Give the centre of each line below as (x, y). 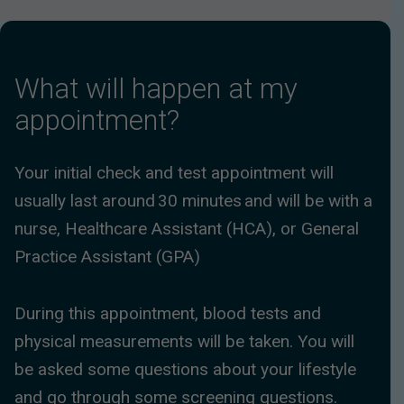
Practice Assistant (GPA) (107, 257)
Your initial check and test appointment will (174, 173)
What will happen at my (156, 88)
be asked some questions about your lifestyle (185, 369)
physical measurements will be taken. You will (184, 341)
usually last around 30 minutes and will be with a (193, 201)
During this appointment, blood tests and (168, 313)
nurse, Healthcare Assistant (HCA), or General (187, 229)
